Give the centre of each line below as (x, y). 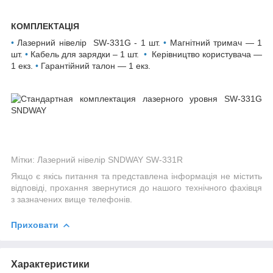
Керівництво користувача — (207, 54)
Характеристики (50, 264)
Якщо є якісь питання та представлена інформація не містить (136, 176)
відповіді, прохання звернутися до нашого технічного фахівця (136, 187)
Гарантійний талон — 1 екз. (96, 66)
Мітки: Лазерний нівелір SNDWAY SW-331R (97, 159)
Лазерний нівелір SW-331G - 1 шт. (90, 42)
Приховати (35, 225)
